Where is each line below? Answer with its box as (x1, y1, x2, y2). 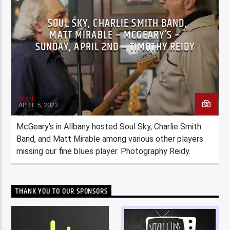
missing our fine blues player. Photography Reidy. (16, 146, 191, 156)
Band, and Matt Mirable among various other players (16, 133, 204, 144)
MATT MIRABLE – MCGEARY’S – (49, 26, 181, 44)
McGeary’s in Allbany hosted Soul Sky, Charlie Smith (16, 121, 202, 131)
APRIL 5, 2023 (18, 101, 59, 109)
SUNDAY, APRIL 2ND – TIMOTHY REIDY (35, 37, 195, 56)
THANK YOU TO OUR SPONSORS (15, 184, 108, 198)
